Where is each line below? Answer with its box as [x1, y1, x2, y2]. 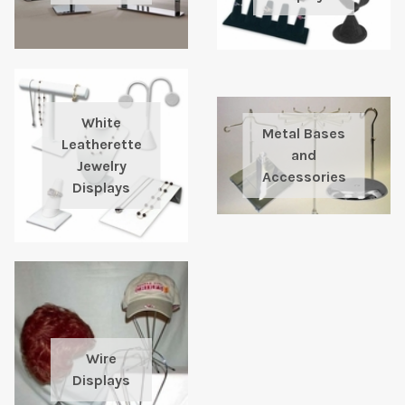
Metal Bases [262, 125, 345, 143]
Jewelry [76, 157, 127, 175]
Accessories [261, 168, 346, 186]
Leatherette [61, 136, 142, 154]
